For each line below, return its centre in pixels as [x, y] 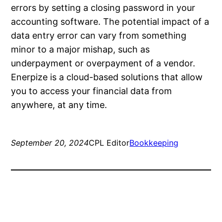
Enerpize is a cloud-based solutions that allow [107, 77]
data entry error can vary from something [99, 36]
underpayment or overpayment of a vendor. [103, 63]
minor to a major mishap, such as [81, 50]
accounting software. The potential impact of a [110, 22]
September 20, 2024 [50, 143]
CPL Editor [109, 143]
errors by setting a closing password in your [103, 8]
